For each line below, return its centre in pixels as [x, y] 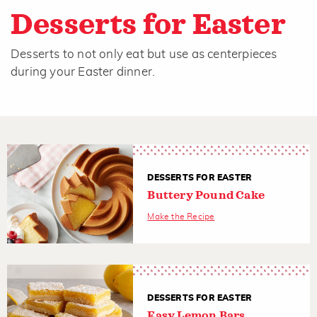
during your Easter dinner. [85, 71]
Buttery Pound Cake [206, 196]
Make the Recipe [181, 217]
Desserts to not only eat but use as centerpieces [144, 54]
